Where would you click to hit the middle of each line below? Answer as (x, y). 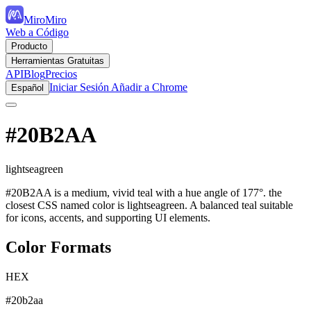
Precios (61, 74)
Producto (29, 46)
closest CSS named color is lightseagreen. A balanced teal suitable (149, 205)
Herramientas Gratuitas (58, 61)
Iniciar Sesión (79, 87)
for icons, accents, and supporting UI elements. (108, 217)
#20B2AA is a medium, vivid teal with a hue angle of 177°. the (144, 192)
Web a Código (37, 32)
